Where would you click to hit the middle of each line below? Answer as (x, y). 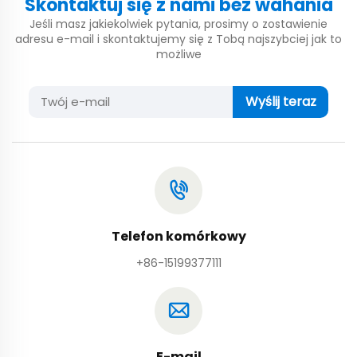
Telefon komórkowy (178, 237)
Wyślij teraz (280, 102)
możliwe (178, 55)
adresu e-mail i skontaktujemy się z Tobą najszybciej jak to (178, 39)
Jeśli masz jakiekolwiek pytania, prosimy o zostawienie (178, 24)
